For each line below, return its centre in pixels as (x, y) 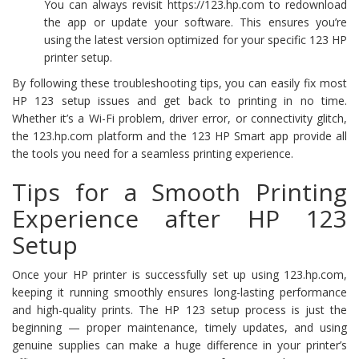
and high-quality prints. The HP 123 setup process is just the (179, 309)
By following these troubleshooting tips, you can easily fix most (179, 83)
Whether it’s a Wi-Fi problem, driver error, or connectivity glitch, (179, 118)
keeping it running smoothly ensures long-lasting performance (179, 292)
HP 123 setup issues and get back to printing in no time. (179, 100)
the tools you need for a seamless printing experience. (153, 153)
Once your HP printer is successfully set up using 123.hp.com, (179, 274)
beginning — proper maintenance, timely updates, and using (179, 327)
